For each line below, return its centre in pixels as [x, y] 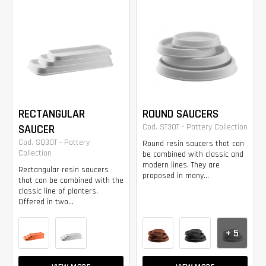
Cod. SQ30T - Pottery [54, 142]
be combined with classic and [193, 154]
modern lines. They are [181, 165]
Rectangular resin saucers [64, 170]
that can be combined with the [71, 180]
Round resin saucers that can [193, 143]
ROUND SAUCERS [180, 114]
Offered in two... [46, 202]
